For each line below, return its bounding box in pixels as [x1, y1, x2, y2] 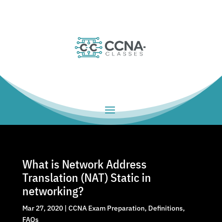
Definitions [148, 203, 183, 213]
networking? [22, 182, 84, 199]
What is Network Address [22, 156, 147, 172]
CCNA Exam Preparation [68, 203, 145, 213]
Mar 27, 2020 [22, 203, 63, 213]
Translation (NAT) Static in [22, 169, 151, 185]
